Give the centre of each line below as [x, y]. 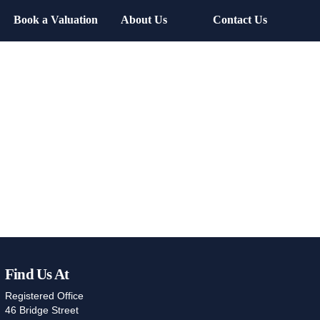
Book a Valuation [56, 19]
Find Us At [36, 274]
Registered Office [44, 296]
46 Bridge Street [41, 310]
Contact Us [240, 19]
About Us [144, 19]
